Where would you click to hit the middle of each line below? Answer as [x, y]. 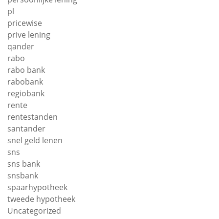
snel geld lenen [35, 140]
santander [26, 129]
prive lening [29, 35]
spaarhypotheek [37, 187]
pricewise [25, 23]
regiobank [26, 93]
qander [21, 46]
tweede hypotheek [41, 199]
